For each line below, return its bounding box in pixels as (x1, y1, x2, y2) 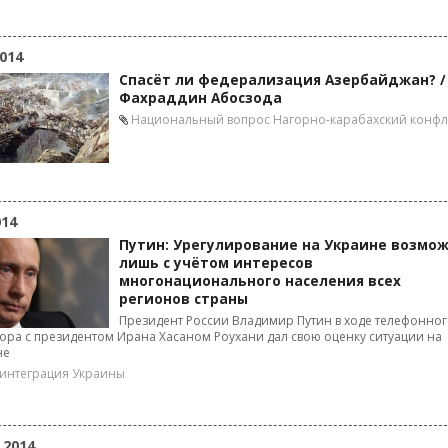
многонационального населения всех (119, 272, 401, 290)
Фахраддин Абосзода (119, 89, 282, 107)
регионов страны (119, 290, 248, 308)
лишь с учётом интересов (119, 254, 313, 272)
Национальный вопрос (131, 111, 270, 128)
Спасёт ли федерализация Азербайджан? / (119, 71, 446, 89)
